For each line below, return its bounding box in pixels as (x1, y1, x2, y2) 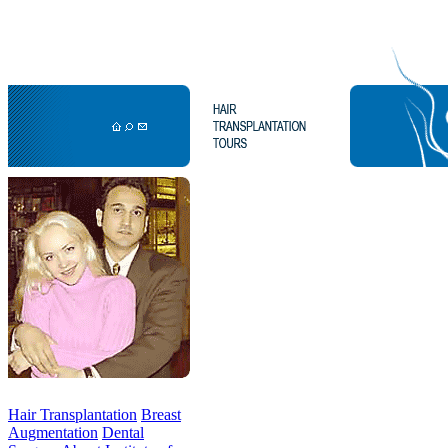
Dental (102, 424, 144, 441)
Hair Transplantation (8, 406, 137, 423)
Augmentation (8, 424, 98, 441)
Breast (141, 406, 181, 423)
